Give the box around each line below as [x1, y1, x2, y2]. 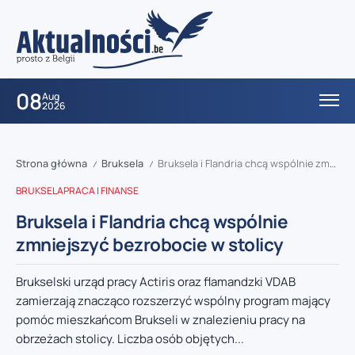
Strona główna [16, 156, 87, 171]
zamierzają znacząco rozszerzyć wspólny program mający [16, 292, 330, 310]
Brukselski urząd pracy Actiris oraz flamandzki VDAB [16, 273, 296, 291]
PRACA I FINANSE [63, 184, 139, 198]
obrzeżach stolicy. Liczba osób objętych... [16, 330, 244, 348]
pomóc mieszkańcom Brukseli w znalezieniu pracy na [16, 311, 305, 329]
